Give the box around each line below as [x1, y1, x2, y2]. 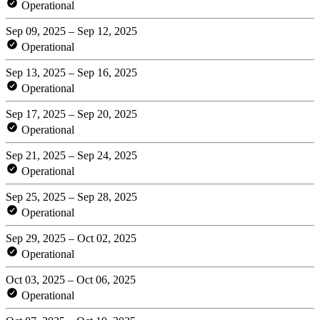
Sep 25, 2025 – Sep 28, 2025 [6, 190, 137, 203]
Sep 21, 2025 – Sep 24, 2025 [6, 149, 137, 161]
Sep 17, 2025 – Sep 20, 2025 [6, 107, 137, 120]
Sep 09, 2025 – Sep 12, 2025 [6, 24, 137, 37]
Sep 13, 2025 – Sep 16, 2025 [6, 66, 137, 79]
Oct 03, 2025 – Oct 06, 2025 [6, 273, 136, 286]
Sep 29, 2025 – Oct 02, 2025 [6, 231, 136, 244]
